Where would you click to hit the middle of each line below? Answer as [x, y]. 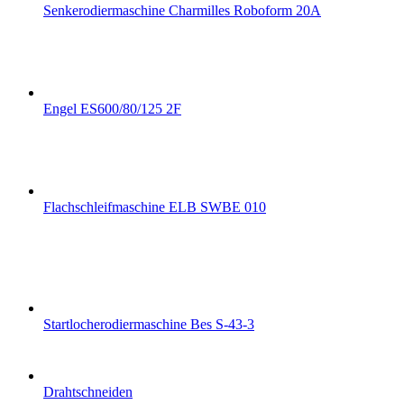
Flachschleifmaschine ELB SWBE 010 [155, 207]
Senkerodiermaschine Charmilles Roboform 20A [182, 11]
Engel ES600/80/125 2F [112, 109]
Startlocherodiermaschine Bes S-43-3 [149, 325]
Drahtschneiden [88, 392]
